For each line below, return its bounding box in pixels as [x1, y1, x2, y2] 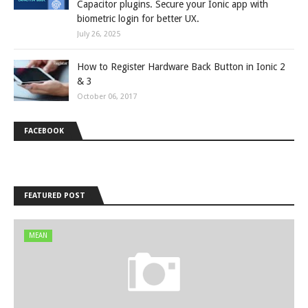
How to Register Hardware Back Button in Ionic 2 [77, 61, 285, 72]
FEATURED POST [24, 191, 85, 200]
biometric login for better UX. [77, 13, 199, 24]
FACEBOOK [24, 126, 64, 135]
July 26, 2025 [77, 30, 120, 38]
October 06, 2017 [77, 92, 137, 101]
